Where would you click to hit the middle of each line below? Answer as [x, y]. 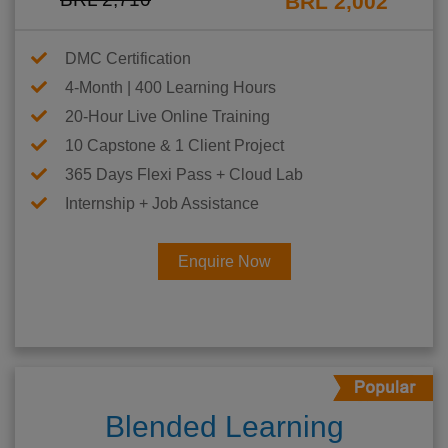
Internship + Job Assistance [162, 204]
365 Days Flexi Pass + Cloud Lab [184, 175]
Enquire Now [224, 262]
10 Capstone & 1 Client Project [174, 146]
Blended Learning [224, 427]
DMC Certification [128, 59]
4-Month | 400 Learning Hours [170, 88]
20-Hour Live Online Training [167, 117]
